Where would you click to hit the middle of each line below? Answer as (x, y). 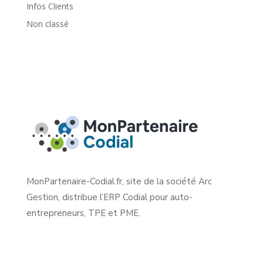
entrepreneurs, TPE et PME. (83, 213)
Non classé (47, 23)
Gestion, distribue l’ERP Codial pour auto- (109, 197)
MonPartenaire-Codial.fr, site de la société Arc (119, 181)
